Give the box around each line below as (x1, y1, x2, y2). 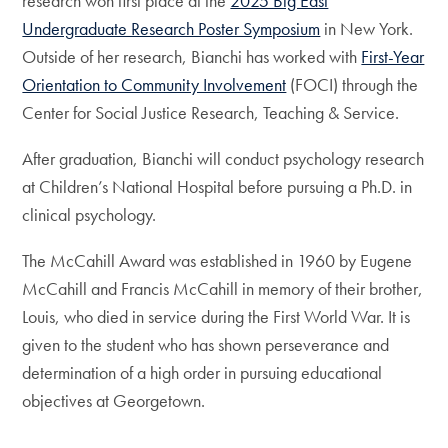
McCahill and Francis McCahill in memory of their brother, (22, 277, 424, 300)
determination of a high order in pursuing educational (22, 361, 383, 384)
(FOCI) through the (286, 73, 419, 96)
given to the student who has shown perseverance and (22, 333, 390, 356)
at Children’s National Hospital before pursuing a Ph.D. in (22, 175, 413, 198)
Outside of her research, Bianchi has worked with (22, 45, 362, 68)
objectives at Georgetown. (22, 389, 206, 412)
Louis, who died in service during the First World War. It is (22, 305, 411, 328)
